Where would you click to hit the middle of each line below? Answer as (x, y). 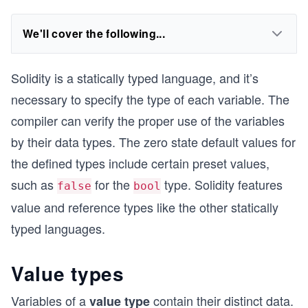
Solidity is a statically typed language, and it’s (135, 78)
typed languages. (58, 228)
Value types (68, 273)
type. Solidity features (222, 184)
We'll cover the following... (94, 33)
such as (34, 184)
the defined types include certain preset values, (140, 163)
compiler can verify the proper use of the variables (148, 120)
